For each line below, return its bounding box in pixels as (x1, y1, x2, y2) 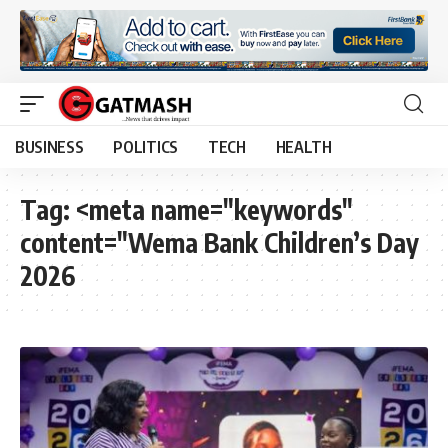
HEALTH (275, 136, 332, 157)
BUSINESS (15, 136, 84, 157)
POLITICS (113, 136, 178, 157)
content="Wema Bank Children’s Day (20, 225, 419, 259)
